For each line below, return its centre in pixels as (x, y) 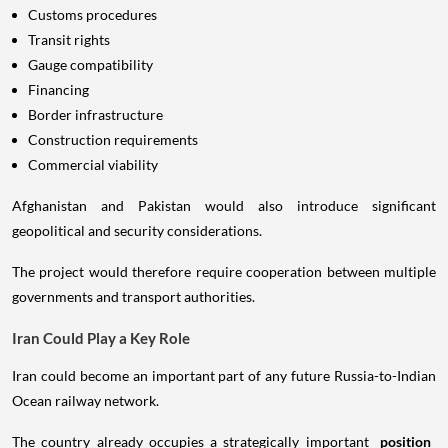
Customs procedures (92, 15)
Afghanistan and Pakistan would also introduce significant (224, 206)
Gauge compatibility (90, 65)
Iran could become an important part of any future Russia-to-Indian (224, 376)
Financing (58, 90)
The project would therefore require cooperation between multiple (224, 272)
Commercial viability (93, 165)
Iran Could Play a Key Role (101, 338)
